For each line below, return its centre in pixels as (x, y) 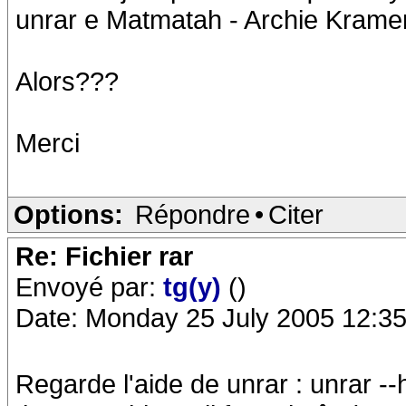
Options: (68, 214)
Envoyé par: (89, 287)
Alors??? (67, 81)
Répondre (193, 214)
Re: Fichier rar (104, 256)
